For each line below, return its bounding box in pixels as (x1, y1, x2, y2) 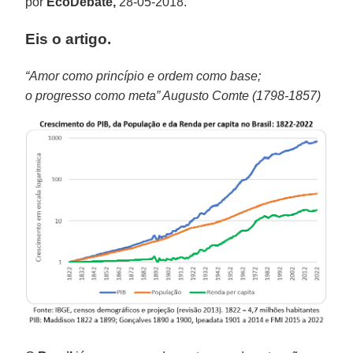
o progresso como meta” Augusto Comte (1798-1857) (25, 88, 321, 102)
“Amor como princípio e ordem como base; (25, 69, 262, 83)
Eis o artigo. (25, 30, 112, 47)
